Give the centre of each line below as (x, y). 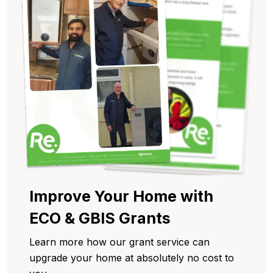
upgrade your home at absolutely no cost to (132, 257)
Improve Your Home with (121, 196)
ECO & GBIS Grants (100, 218)
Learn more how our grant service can (119, 242)
